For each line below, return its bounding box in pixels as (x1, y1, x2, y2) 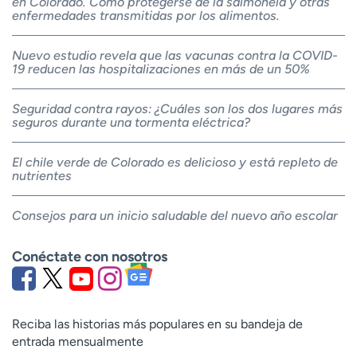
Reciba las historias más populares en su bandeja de (12, 316, 303, 332)
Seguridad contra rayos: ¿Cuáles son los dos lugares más (12, 100, 343, 116)
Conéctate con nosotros (12, 247, 167, 265)
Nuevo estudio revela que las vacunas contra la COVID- (12, 47, 338, 63)
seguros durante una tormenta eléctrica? (12, 114, 250, 130)
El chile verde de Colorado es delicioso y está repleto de (12, 154, 338, 170)
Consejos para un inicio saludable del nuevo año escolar (12, 207, 338, 223)
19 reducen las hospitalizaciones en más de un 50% (12, 61, 310, 76)
